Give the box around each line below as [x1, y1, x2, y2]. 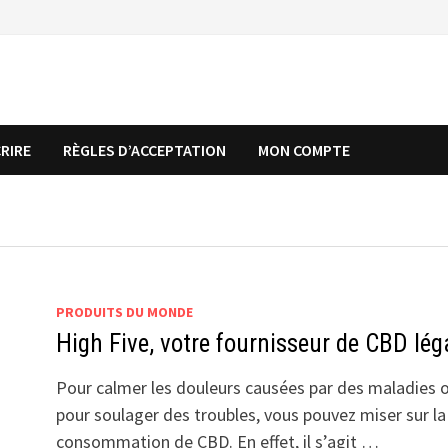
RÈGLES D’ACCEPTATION [63, 140, 227, 160]
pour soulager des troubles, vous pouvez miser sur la [55, 403, 446, 426]
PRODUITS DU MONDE [55, 303, 193, 321]
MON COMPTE [258, 140, 351, 160]
